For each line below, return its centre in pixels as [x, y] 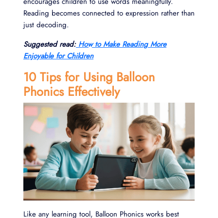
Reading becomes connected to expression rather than [109, 13]
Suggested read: [50, 44]
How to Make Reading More [122, 44]
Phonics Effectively [72, 91]
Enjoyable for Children [58, 56]
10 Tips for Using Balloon [89, 77]
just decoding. [46, 25]
